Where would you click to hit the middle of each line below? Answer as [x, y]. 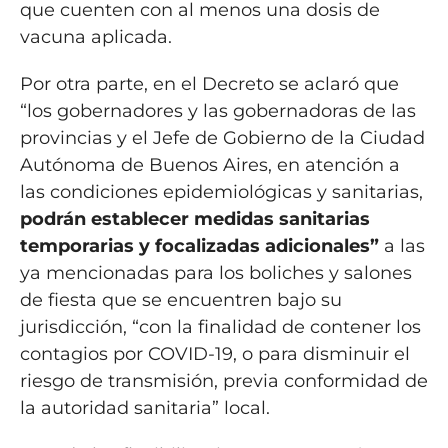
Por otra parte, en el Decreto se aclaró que [209, 83]
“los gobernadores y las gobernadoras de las [217, 110]
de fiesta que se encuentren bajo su [180, 299]
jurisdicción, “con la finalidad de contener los [220, 326]
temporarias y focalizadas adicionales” [199, 245]
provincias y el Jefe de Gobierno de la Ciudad [222, 137]
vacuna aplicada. [95, 36]
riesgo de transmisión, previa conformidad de [223, 380]
